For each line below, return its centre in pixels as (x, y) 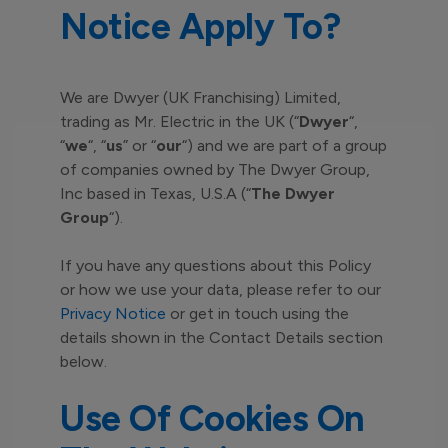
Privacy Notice (113, 313)
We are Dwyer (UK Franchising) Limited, (200, 97)
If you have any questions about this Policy (215, 265)
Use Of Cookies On (212, 418)
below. (83, 361)
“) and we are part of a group (284, 145)
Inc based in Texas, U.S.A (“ (155, 193)
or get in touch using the (257, 313)
